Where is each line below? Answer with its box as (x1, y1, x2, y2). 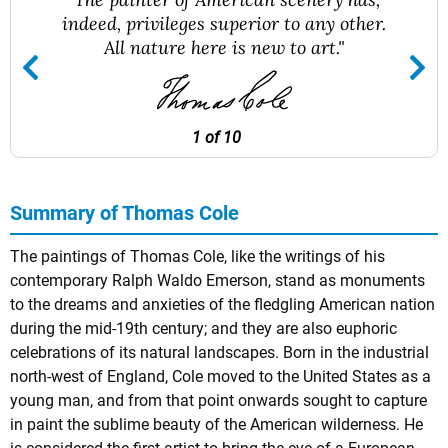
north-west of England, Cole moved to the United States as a (10, 367, 431, 386)
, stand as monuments (268, 271, 425, 290)
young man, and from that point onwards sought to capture (10, 391, 427, 410)
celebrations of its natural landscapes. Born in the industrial (10, 343, 429, 362)
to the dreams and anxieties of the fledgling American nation (10, 295, 435, 314)
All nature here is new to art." (103, 35, 344, 59)
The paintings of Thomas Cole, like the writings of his (10, 247, 385, 266)
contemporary (10, 271, 112, 290)
